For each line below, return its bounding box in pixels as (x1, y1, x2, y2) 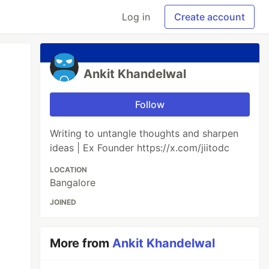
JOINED (50, 198, 77, 207)
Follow (135, 98, 165, 110)
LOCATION (50, 165, 88, 174)
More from (50, 236, 113, 250)
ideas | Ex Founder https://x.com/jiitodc (50, 142, 230, 154)
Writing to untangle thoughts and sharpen (50, 127, 239, 139)
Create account (174, 11, 245, 23)
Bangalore (50, 177, 96, 189)
